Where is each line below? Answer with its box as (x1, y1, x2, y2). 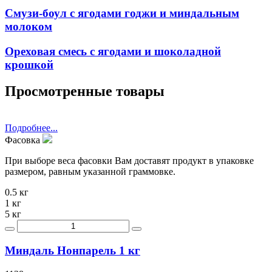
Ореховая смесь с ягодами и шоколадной (5, 44, 221, 58)
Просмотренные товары (5, 83, 165, 100)
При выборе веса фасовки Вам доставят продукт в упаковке (5, 155, 254, 166)
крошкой (5, 58, 53, 71)
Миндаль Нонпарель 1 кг (5, 244, 140, 257)
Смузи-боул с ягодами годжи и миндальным (5, 6, 239, 19)
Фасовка (5, 135, 42, 146)
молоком (5, 19, 52, 33)
